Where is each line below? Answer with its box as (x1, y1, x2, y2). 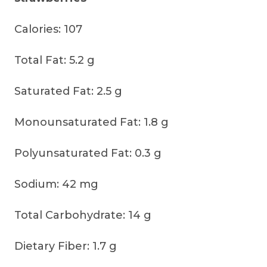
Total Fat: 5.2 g (14, 54, 95, 67)
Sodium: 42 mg (14, 178, 98, 191)
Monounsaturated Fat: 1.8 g (14, 116, 169, 129)
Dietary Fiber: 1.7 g (14, 240, 117, 253)
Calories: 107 (14, 23, 82, 36)
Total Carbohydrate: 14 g (14, 209, 151, 222)
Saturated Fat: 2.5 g (14, 85, 122, 98)
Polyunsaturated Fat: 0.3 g (14, 147, 162, 160)
